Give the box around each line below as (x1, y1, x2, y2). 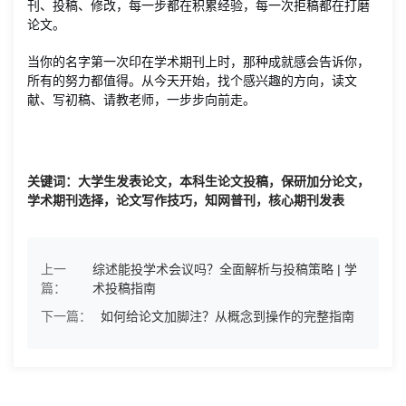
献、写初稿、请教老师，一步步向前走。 (27, 92, 256, 107)
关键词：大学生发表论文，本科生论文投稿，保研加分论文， (27, 174, 370, 188)
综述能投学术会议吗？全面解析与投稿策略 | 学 (92, 262, 357, 276)
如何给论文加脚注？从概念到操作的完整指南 (101, 309, 354, 324)
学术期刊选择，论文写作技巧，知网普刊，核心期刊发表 (27, 193, 344, 208)
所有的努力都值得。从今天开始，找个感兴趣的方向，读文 (27, 72, 357, 88)
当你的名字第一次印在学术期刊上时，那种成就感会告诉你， (27, 53, 370, 69)
